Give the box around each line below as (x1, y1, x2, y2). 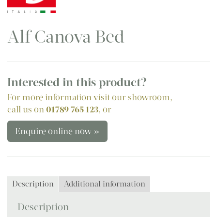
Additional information (64, 179, 145, 189)
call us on (7, 104, 46, 115)
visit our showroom (93, 92, 170, 103)
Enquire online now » (15, 126, 100, 137)
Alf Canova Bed (7, 26, 124, 48)
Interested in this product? (7, 75, 147, 90)
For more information (7, 92, 93, 103)
